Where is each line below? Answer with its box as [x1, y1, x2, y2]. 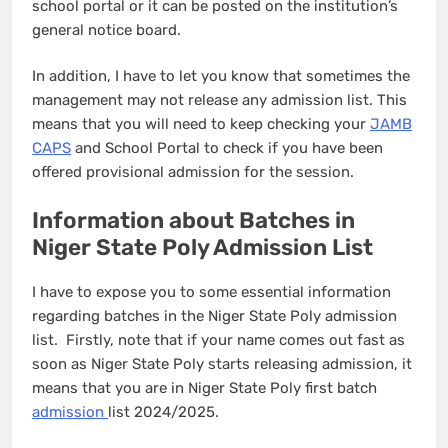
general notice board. [32, 20, 185, 39]
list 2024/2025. [108, 402, 223, 421]
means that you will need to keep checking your [32, 115, 370, 134]
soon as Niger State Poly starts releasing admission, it [32, 354, 412, 373]
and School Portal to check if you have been [71, 139, 383, 158]
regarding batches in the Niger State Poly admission [32, 306, 397, 325]
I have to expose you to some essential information [32, 282, 391, 301]
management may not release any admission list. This [32, 91, 407, 110]
